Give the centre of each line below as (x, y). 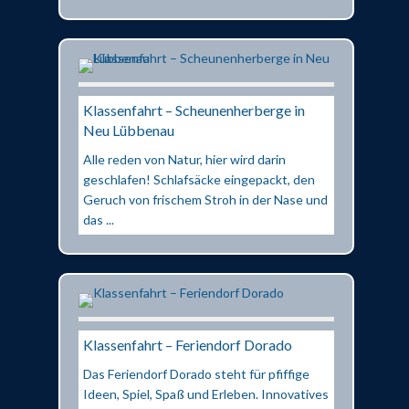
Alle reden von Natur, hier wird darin (184, 159)
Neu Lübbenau (129, 130)
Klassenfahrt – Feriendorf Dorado (188, 344)
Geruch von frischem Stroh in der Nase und (205, 199)
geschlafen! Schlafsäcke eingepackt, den (199, 179)
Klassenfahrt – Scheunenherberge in (194, 110)
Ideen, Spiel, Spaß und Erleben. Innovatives (206, 393)
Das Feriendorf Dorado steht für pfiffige (196, 373)
